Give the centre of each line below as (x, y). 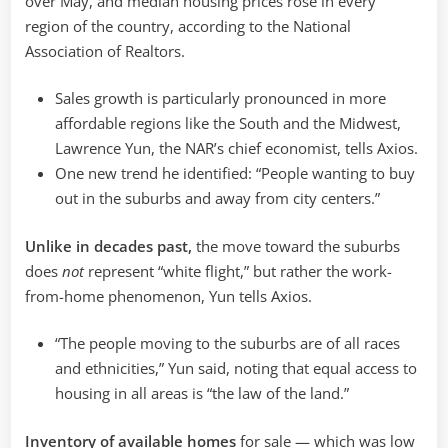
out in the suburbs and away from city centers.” (217, 198)
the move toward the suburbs (298, 245)
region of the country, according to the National (188, 25)
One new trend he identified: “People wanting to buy (235, 173)
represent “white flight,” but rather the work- (238, 270)
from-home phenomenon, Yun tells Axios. (168, 295)
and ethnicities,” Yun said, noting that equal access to (236, 368)
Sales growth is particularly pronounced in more (220, 98)
